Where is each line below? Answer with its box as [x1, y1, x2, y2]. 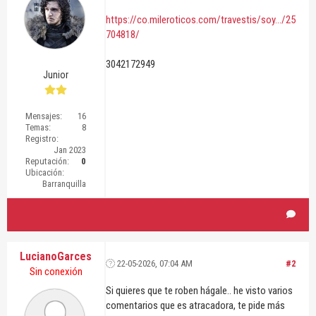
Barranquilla [42, 178, 87, 189]
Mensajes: [25, 110, 62, 121]
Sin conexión [29, 265, 83, 278]
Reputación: [25, 155, 69, 166]
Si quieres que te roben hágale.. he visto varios [106, 284, 293, 297]
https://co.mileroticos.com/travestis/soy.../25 [106, 13, 296, 26]
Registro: [25, 133, 59, 144]
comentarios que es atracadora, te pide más [106, 298, 286, 312]
